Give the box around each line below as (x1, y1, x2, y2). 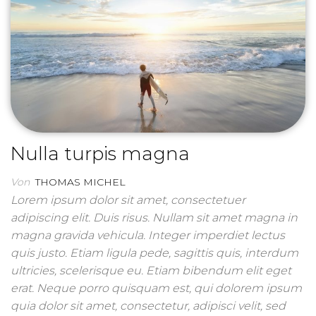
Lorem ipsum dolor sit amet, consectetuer (11, 193, 245, 207)
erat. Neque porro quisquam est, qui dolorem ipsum (11, 281, 302, 296)
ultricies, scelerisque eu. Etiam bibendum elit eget (11, 264, 291, 278)
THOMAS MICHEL (35, 176, 126, 189)
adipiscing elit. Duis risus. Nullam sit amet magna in (11, 211, 298, 225)
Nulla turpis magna (11, 142, 190, 166)
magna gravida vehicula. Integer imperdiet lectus (11, 229, 285, 243)
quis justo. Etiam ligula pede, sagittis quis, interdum (11, 246, 298, 260)
